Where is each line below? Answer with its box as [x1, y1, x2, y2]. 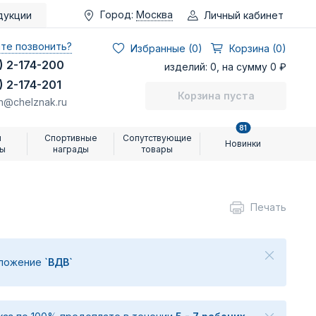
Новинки [225, 138, 262, 149]
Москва [136, 8, 173, 20]
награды [53, 144, 90, 154]
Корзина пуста [177, 90, 255, 102]
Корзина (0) [229, 42, 286, 54]
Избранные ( [130, 42, 192, 54]
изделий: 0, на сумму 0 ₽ [164, 61, 286, 73]
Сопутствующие [122, 133, 192, 143]
